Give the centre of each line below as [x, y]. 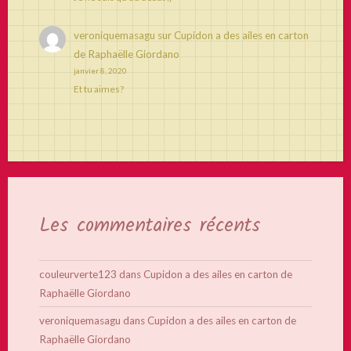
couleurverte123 [78, 275]
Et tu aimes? [98, 89]
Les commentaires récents [150, 226]
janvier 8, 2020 [100, 71]
